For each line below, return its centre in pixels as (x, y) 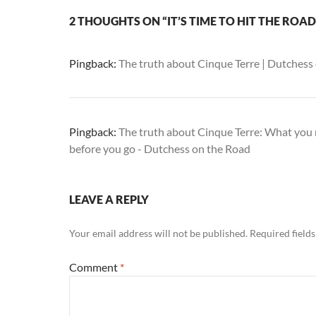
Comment (95, 267)
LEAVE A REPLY (109, 199)
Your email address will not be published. (158, 233)
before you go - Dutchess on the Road (160, 148)
